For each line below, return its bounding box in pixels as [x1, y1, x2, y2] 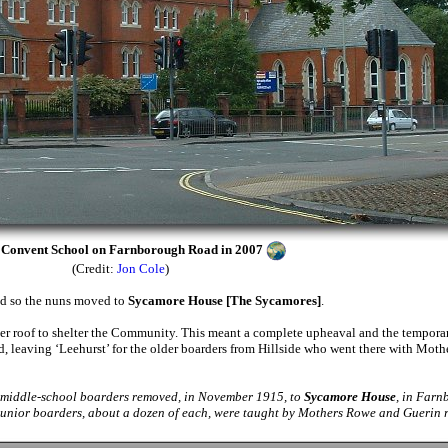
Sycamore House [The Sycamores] [128, 293, 321, 308]
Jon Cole [116, 261, 165, 276]
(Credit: [71, 261, 117, 276]
